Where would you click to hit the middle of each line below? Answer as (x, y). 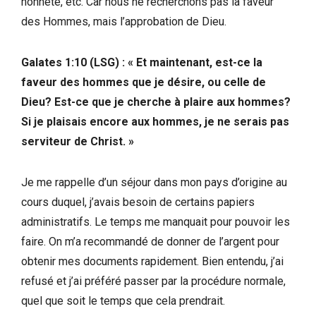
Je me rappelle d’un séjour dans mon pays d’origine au (154, 182)
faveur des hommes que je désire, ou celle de (144, 82)
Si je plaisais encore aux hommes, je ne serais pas (155, 121)
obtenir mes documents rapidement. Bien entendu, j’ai (152, 261)
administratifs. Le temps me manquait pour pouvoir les (156, 221)
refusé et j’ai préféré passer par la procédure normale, (153, 281)
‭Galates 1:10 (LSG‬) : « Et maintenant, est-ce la (142, 62)
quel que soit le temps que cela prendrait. (123, 300)
